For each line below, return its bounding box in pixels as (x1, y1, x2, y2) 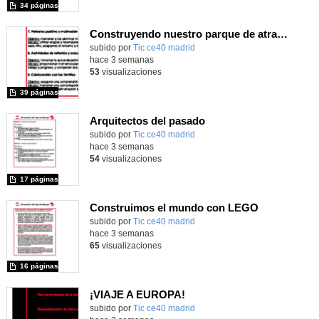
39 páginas (19, 88, 58, 96)
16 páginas (19, 261, 58, 270)
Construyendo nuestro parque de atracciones (276, 27, 288, 40)
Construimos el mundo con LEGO (89, 201, 258, 214)
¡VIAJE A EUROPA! (89, 288, 185, 300)
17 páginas (19, 174, 58, 183)
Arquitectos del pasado (89, 114, 205, 127)
